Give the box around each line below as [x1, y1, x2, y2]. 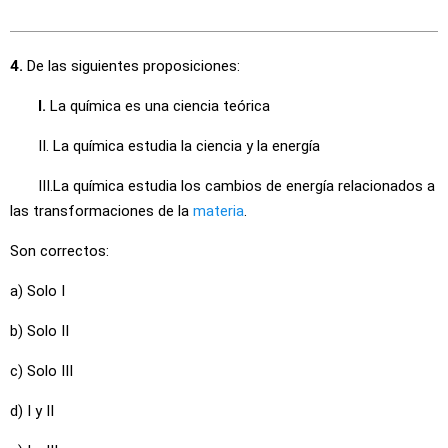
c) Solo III [10, 362, 73, 380]
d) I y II [10, 402, 54, 420]
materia [193, 202, 244, 220]
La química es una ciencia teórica [46, 97, 270, 115]
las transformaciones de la [10, 202, 193, 220]
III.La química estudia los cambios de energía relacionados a [10, 177, 435, 195]
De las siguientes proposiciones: [23, 57, 240, 75]
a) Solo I [10, 282, 65, 300]
